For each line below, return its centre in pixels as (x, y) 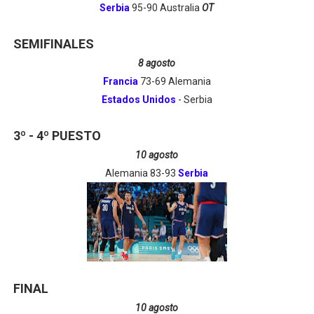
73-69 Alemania (174, 81)
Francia (120, 81)
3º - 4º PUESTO (57, 136)
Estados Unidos (138, 100)
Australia (181, 8)
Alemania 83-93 (142, 173)
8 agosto (157, 63)
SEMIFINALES (53, 44)
